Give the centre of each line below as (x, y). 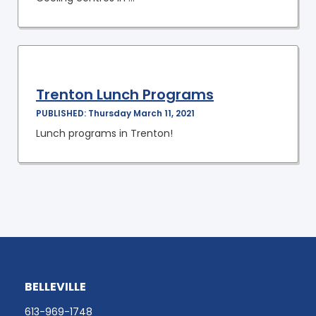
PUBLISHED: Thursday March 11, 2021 (115, 113)
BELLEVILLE (55, 287)
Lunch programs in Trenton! (104, 133)
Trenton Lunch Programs (125, 95)
